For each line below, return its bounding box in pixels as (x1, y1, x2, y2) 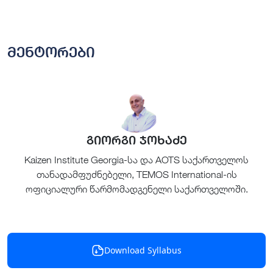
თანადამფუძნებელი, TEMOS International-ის (36, 168, 237, 180)
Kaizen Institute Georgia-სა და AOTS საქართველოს (24, 153, 249, 166)
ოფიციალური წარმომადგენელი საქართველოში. (25, 182, 248, 195)
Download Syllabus (104, 244, 182, 256)
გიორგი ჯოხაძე (86, 132, 187, 147)
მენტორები (7, 43, 95, 61)
